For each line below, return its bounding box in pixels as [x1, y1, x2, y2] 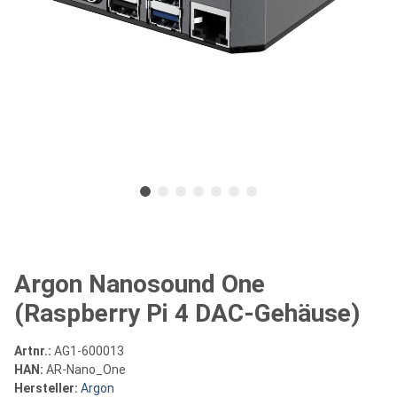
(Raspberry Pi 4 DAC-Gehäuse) [14, 298, 360, 328]
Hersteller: [14, 380, 78, 395]
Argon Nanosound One [14, 269, 265, 299]
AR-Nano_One [46, 362, 126, 377]
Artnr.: [14, 343, 54, 358]
